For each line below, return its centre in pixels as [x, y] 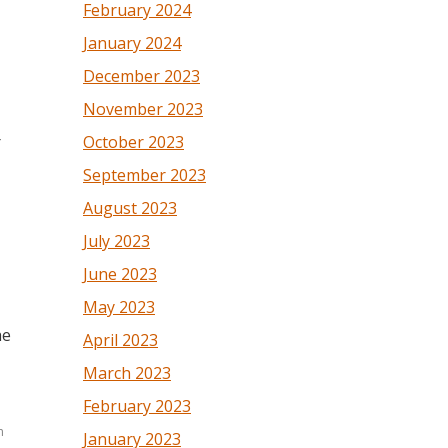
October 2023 [133, 142]
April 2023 [120, 340]
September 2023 [144, 175]
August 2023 [130, 208]
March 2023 [127, 373]
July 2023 [116, 241]
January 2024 [132, 43]
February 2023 [137, 406]
